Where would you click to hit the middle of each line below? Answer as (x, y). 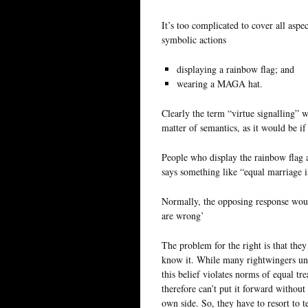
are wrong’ (183, 215)
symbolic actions (194, 39)
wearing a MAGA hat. (219, 83)
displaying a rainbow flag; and (235, 69)
